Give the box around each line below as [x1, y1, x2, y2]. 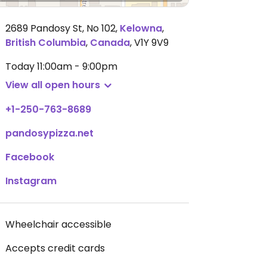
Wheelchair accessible [5, 218, 111, 231]
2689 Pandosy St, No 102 [5, 21, 116, 35]
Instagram [5, 174, 57, 188]
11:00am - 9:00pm [37, 60, 117, 73]
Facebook [5, 150, 54, 164]
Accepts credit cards [5, 241, 105, 255]
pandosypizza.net [5, 126, 94, 140]
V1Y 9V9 [134, 36, 169, 49]
